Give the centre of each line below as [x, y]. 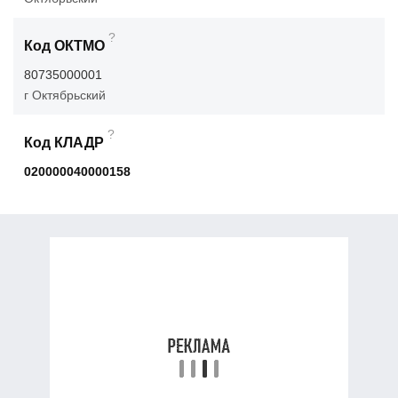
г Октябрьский [65, 96]
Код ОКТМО [64, 46]
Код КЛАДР [64, 143]
